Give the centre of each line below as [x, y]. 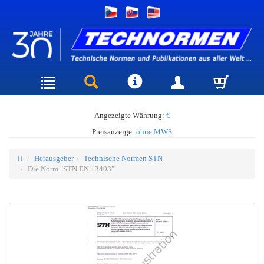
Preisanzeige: [114, 131]
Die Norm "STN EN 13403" [71, 169]
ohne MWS [154, 131]
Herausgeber [54, 158]
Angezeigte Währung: [130, 115]
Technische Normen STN [123, 158]
